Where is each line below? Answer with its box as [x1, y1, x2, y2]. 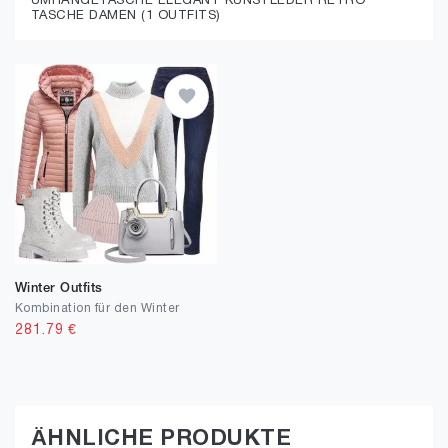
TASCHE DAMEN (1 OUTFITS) [31, 10, 221, 22]
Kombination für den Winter [15, 303, 180, 314]
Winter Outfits [15, 283, 103, 294]
